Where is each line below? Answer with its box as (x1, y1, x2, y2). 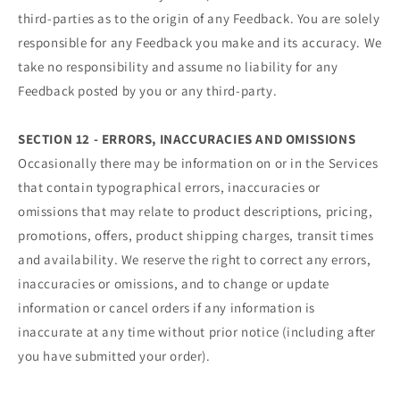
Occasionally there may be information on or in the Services (18, 154, 379, 171)
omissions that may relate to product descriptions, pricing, (18, 202, 373, 220)
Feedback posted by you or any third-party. (18, 81, 278, 99)
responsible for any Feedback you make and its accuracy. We (18, 33, 382, 51)
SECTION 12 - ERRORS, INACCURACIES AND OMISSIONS (18, 129, 356, 147)
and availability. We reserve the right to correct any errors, (18, 250, 371, 268)
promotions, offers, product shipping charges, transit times (18, 226, 374, 244)
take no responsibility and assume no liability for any (18, 57, 338, 75)
